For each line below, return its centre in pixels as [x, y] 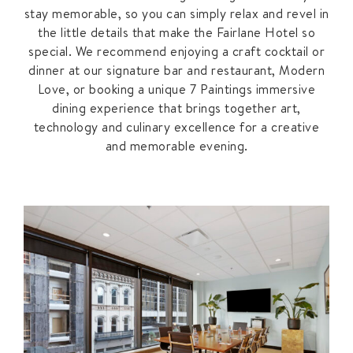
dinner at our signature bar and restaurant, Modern [176, 71]
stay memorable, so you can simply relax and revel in [176, 14]
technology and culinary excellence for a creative [176, 127]
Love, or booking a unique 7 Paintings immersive [176, 89]
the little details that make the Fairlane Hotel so [176, 33]
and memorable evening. [176, 146]
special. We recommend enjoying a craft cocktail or [176, 52]
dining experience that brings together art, [176, 108]
